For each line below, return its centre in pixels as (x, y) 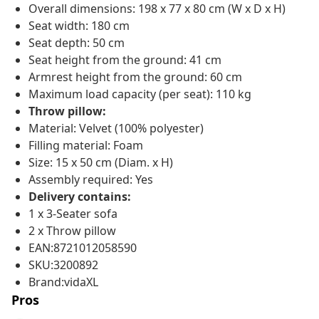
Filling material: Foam (86, 146)
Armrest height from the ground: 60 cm (135, 77)
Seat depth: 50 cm (77, 43)
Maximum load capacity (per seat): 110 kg (140, 94)
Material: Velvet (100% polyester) (116, 129)
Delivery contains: (80, 197)
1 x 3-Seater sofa (73, 214)
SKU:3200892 (63, 265)
